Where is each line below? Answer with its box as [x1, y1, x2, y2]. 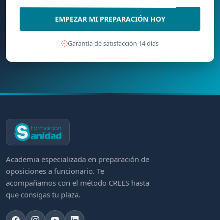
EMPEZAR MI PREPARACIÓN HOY [55, 14, 165, 24]
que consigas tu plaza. [6, 190, 81, 200]
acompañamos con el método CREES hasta [6, 178, 149, 188]
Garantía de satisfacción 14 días [68, 39, 159, 48]
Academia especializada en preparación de [6, 154, 149, 165]
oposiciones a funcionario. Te [6, 166, 104, 176]
